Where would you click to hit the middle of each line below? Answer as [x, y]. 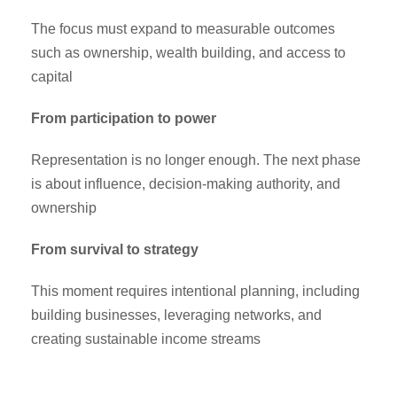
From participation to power [124, 118]
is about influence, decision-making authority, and [186, 183]
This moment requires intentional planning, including [195, 291]
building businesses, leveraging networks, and [176, 315]
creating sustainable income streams [146, 339]
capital [52, 76]
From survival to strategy [115, 249]
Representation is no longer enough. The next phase [196, 160]
